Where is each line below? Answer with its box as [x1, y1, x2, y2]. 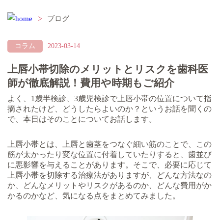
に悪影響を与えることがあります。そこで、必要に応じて [7, 161, 212, 169]
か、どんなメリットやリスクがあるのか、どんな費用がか [7, 181, 212, 190]
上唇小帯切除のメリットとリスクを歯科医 [7, 63, 208, 75]
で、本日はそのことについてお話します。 [7, 115, 157, 123]
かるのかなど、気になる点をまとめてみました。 [7, 192, 180, 200]
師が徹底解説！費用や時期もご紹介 [7, 77, 174, 88]
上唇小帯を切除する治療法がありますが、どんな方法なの [7, 171, 212, 179]
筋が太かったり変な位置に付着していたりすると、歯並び [7, 150, 212, 159]
